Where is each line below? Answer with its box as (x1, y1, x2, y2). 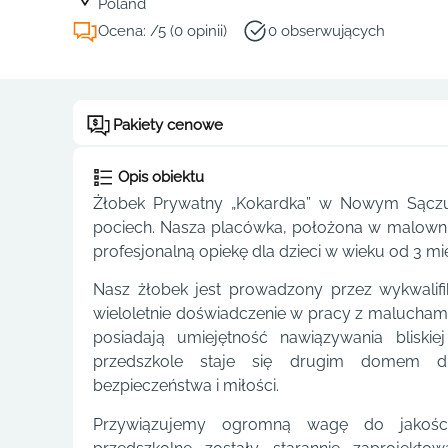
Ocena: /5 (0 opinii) (98, 22, 227, 40)
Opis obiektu (118, 168, 204, 186)
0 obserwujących (268, 22, 385, 40)
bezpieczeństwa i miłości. (93, 376, 279, 396)
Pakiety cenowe (113, 116, 223, 134)
